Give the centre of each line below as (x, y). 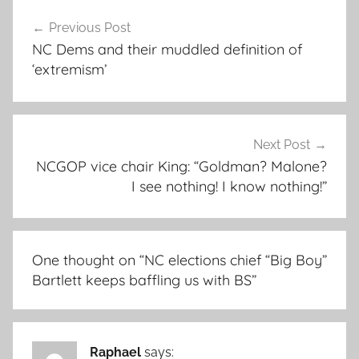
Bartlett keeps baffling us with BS (142, 280)
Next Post (282, 144)
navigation (65, 40)
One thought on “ (88, 260)
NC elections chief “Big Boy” (236, 260)
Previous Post (90, 28)
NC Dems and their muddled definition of (167, 50)
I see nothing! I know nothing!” (229, 186)
